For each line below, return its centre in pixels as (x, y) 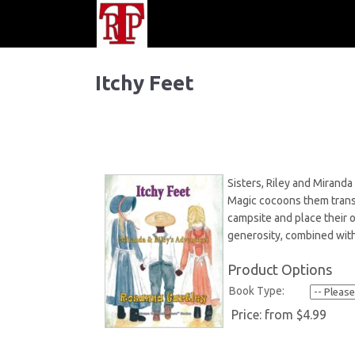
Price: (248, 315)
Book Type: (257, 291)
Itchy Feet (145, 83)
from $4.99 (296, 315)
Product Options (280, 269)
